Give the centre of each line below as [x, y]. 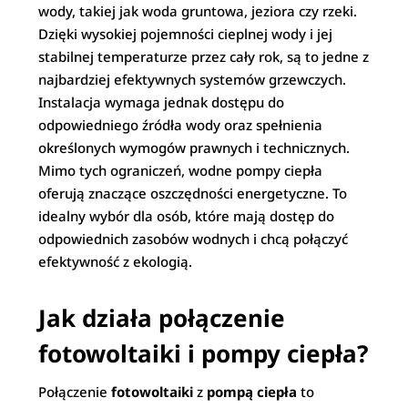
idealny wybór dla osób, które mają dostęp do [187, 216]
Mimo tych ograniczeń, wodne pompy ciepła [181, 170]
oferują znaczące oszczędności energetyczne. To [193, 193]
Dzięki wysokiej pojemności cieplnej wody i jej [186, 34]
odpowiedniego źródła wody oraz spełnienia [181, 125]
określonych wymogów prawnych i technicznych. [194, 148]
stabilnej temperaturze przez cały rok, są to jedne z [204, 56]
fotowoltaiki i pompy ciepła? [204, 353]
